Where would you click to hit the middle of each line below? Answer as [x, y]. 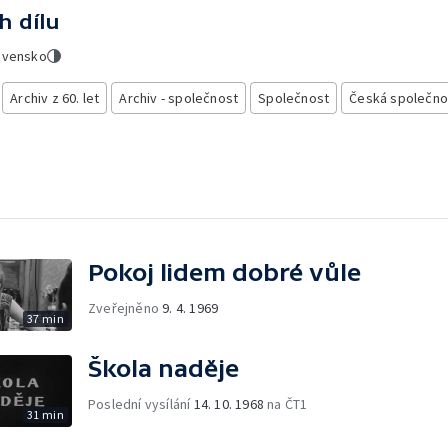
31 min [45, 414]
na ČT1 [286, 403]
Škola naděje [163, 368]
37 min [45, 318]
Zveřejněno [125, 307]
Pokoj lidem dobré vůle [224, 272]
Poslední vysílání [141, 403]
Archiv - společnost [179, 98]
